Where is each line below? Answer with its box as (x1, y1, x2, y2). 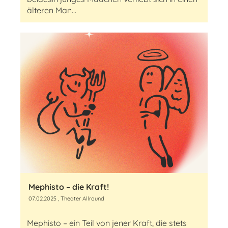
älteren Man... (27, 5, 76, 15)
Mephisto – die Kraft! (28, 182, 109, 192)
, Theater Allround (56, 195, 104, 202)
